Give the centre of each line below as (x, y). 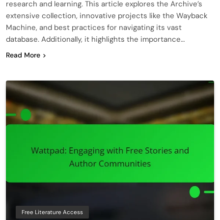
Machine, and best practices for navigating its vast (94, 27)
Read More (23, 55)
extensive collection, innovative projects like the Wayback (107, 15)
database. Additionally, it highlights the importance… (95, 39)
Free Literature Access (52, 212)
